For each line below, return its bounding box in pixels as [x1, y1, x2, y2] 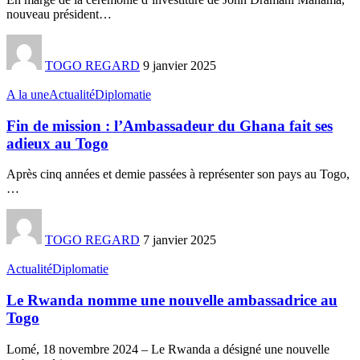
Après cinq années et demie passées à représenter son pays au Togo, [6, 167, 350, 182]
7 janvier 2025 [143, 233, 216, 247]
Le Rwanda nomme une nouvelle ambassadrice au [6, 292, 337, 309]
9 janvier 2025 [143, 58, 216, 72]
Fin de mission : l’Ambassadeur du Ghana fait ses [6, 117, 333, 134]
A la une [6, 87, 49, 101]
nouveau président [6, 6, 99, 21]
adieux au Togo [6, 134, 108, 152]
